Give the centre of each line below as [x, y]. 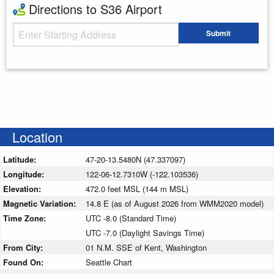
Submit [219, 33]
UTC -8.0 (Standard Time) [131, 218]
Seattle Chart [109, 262]
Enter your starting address [61, 57]
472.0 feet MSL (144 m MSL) [137, 188]
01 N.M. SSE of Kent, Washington [146, 247]
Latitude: [21, 159]
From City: [24, 247]
